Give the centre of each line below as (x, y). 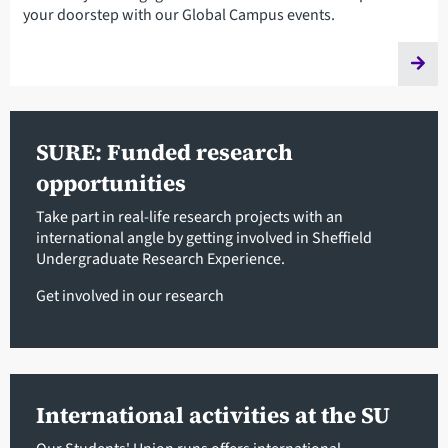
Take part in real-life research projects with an (189, 216)
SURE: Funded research (164, 152)
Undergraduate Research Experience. (161, 258)
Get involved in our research (129, 295)
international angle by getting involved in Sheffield (203, 237)
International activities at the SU (212, 415)
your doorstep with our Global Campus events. (178, 14)
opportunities (110, 183)
